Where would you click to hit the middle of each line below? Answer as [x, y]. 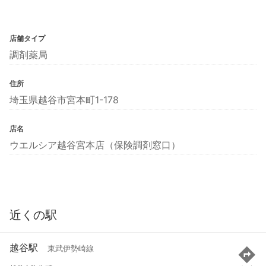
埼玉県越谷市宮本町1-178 [64, 99]
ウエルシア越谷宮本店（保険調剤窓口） [95, 145]
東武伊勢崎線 [71, 249]
